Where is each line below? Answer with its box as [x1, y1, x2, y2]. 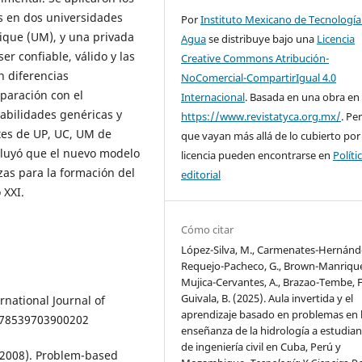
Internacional [181, 90, 246, 105]
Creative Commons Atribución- [181, 51, 330, 66]
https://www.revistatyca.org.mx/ [181, 109, 342, 124]
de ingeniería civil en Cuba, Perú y [181, 339, 342, 355]
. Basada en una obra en [245, 90, 360, 105]
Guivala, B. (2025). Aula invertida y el [181, 291, 354, 306]
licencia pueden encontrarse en [181, 148, 334, 163]
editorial [181, 167, 221, 183]
